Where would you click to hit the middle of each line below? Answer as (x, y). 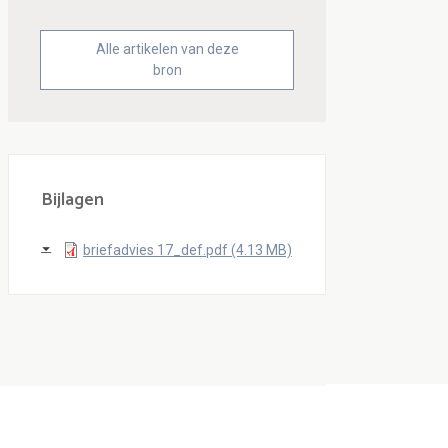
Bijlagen (72, 200)
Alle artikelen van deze (167, 49)
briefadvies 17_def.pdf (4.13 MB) (187, 250)
